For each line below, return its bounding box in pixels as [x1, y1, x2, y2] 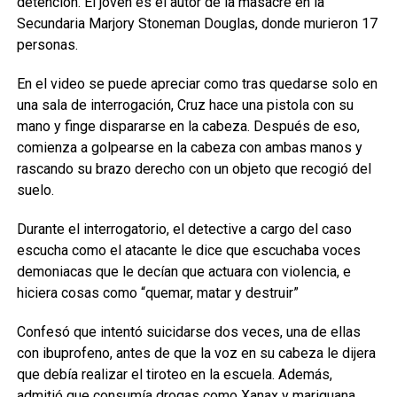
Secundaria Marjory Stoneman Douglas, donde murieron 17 [16, 15, 378, 33]
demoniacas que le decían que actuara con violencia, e [16, 263, 351, 281]
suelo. [16, 182, 54, 199]
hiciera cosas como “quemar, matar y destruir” [16, 284, 299, 302]
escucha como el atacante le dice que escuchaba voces [16, 242, 361, 260]
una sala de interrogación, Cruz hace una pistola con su [16, 97, 354, 114]
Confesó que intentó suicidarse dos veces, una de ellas [16, 323, 361, 341]
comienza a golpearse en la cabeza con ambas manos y [16, 139, 362, 157]
